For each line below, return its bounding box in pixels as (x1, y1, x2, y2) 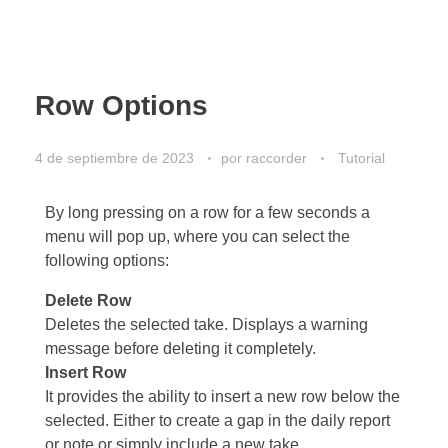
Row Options (35, 89, 208, 121)
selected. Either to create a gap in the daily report (45, 411, 390, 429)
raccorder (246, 149, 311, 166)
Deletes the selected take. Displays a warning (45, 315, 368, 333)
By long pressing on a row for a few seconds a (45, 203, 370, 221)
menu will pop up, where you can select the (45, 227, 350, 245)
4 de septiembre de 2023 (35, 149, 194, 166)
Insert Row (45, 363, 126, 381)
